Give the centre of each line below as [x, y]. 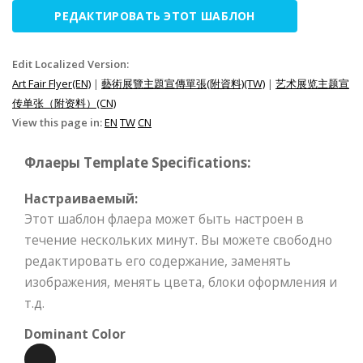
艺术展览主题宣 [312, 83]
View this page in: [58, 122]
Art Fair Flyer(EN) [51, 83]
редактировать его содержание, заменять [158, 261]
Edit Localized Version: [70, 64]
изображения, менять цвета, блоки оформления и [181, 282]
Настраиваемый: [81, 198]
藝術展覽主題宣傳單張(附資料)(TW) [183, 83]
